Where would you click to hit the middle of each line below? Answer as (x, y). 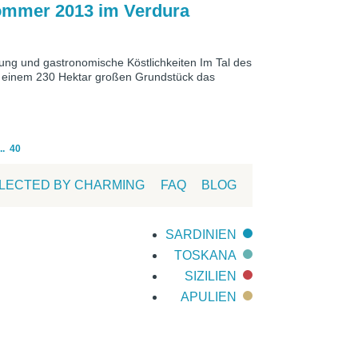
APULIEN (209, 297)
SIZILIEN (211, 276)
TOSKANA (205, 256)
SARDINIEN (201, 235)
